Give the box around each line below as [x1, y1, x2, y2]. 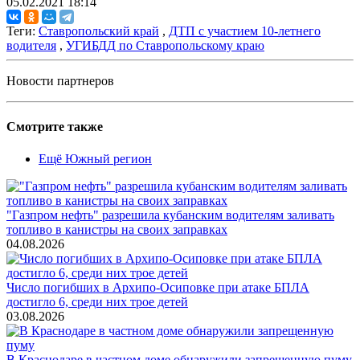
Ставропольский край [39, 24, 159, 39]
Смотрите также [6, 120, 103, 134]
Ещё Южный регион [39, 151, 152, 166]
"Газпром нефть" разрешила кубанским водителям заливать [6, 207, 334, 222]
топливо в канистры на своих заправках [6, 222, 227, 236]
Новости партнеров [6, 74, 114, 88]
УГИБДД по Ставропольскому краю [66, 39, 264, 53]
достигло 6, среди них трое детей [6, 294, 188, 309]
